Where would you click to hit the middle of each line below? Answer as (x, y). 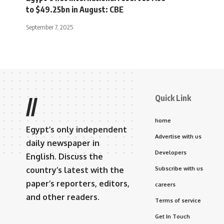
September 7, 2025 (49, 27)
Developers (171, 152)
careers (165, 184)
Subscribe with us (179, 168)
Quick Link (173, 98)
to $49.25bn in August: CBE (75, 9)
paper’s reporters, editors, (78, 183)
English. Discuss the (64, 156)
